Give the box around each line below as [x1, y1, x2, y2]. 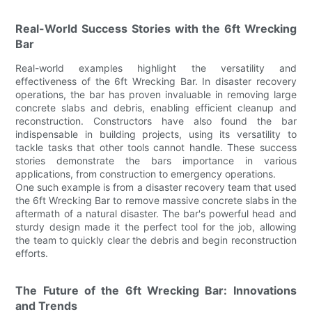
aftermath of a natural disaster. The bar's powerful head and [15, 207, 297, 219]
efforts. [15, 247, 49, 259]
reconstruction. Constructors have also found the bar [15, 114, 297, 127]
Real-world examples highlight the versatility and [15, 61, 297, 74]
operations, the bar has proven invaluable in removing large [15, 88, 297, 100]
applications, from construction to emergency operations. [15, 167, 276, 180]
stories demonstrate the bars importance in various [15, 154, 297, 166]
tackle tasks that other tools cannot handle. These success [15, 141, 297, 153]
